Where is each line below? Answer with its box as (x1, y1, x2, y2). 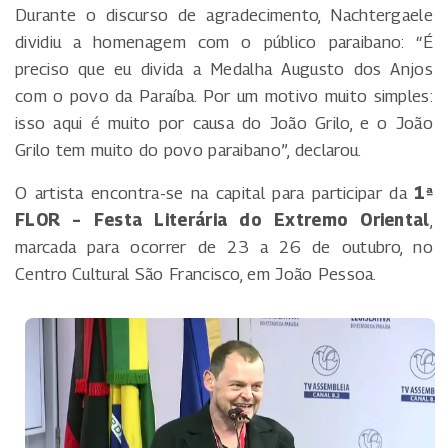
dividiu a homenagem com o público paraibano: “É (15, 32, 433, 53)
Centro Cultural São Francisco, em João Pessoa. (15, 264, 377, 285)
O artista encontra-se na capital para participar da (15, 183, 415, 204)
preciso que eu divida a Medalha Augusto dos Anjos (15, 59, 433, 80)
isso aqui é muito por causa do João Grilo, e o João (15, 113, 433, 134)
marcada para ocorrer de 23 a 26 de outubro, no (15, 237, 433, 258)
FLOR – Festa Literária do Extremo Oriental (15, 210, 430, 231)
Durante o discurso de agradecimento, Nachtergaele (15, 5, 433, 26)
